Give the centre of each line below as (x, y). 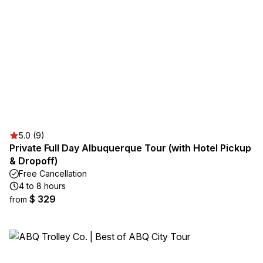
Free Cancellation (53, 173)
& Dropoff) (33, 161)
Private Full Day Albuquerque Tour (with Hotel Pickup (130, 148)
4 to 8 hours (42, 186)
